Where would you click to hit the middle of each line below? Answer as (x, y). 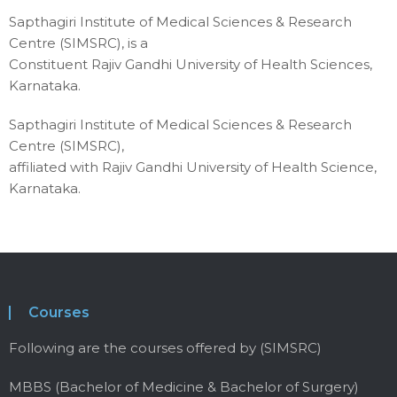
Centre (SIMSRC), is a (78, 43)
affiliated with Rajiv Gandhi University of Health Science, (193, 167)
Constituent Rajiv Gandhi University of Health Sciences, (191, 65)
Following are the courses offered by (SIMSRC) (165, 348)
